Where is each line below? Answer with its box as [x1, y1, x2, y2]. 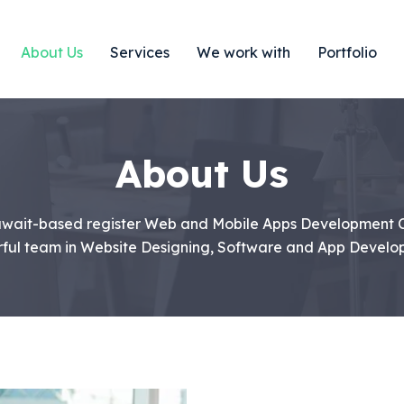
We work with [196, 43, 290, 61]
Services [109, 43, 170, 61]
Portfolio [317, 43, 377, 61]
